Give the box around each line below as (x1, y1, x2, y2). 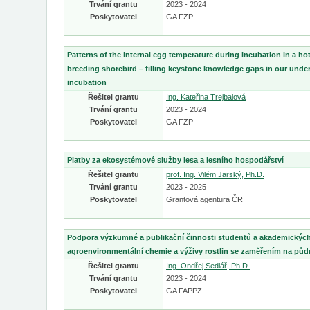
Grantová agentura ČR (166, 195, 243, 203)
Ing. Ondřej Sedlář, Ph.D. (166, 262, 250, 270)
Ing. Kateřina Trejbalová (166, 93, 246, 101)
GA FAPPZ (166, 286, 202, 295)
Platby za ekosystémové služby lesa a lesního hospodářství (67, 156, 284, 164)
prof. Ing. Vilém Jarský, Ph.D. (166, 170, 264, 179)
